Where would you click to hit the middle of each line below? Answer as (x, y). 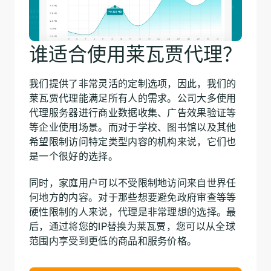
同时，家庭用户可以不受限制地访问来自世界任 (133, 182)
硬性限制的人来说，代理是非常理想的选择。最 (133, 211)
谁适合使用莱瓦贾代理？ (135, 54)
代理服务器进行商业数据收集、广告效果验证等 (133, 112)
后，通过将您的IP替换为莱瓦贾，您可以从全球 (132, 226)
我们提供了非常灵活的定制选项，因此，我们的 (133, 83)
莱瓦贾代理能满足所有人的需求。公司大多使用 (133, 98)
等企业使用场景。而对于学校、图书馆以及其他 (133, 127)
